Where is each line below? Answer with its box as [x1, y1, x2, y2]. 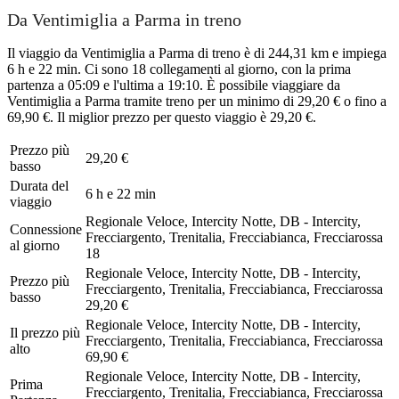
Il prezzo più [10, 324, 80, 340]
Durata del [10, 177, 69, 193]
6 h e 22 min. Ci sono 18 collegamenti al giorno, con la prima [7, 61, 351, 77]
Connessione [10, 221, 82, 237]
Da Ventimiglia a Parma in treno [7, 10, 241, 30]
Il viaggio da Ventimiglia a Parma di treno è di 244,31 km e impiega [7, 45, 387, 61]
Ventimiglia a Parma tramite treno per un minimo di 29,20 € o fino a [7, 93, 387, 109]
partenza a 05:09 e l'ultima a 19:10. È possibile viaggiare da [7, 77, 340, 93]
